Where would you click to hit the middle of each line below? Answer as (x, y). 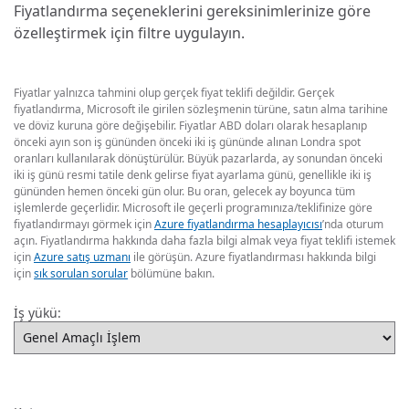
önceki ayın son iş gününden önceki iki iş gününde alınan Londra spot (187, 142)
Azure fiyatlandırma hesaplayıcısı (238, 224)
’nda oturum (353, 224)
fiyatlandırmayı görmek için (84, 224)
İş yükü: (37, 312)
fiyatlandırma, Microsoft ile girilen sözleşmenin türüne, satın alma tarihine (201, 109)
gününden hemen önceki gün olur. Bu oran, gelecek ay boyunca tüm (184, 191)
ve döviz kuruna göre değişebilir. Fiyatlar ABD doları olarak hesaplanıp (190, 125)
